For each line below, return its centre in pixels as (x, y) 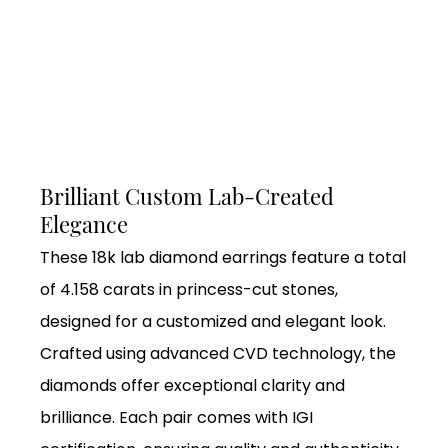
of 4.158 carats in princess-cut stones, (189, 290)
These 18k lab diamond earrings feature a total (223, 258)
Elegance (86, 223)
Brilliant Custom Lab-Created (187, 195)
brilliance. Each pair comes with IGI (176, 418)
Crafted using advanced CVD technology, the (218, 354)
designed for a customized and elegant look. (213, 322)
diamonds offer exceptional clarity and (192, 386)
